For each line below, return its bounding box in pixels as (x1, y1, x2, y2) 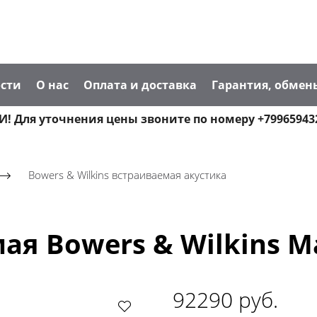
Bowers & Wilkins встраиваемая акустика (28, 167, 226, 182)
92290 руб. (173, 284, 278, 314)
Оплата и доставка (83, 77, 197, 93)
